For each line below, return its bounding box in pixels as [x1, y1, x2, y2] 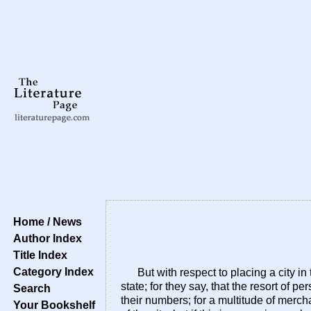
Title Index [8, 249, 67, 261]
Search [8, 282, 51, 294]
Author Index [8, 232, 82, 244]
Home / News [8, 215, 82, 228]
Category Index [8, 265, 94, 278]
